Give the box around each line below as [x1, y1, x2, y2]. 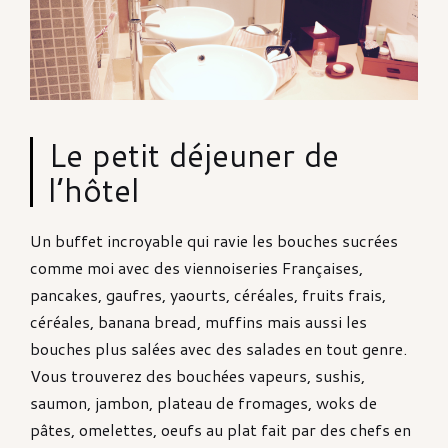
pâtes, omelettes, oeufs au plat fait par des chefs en [30, 417, 411, 441]
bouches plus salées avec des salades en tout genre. [30, 336, 407, 360]
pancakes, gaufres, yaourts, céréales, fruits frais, [30, 282, 386, 306]
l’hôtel [48, 166, 140, 212]
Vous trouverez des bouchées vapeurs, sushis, [30, 363, 365, 387]
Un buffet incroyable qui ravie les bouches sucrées [30, 228, 398, 252]
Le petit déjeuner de [48, 131, 339, 177]
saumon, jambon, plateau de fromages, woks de [30, 390, 377, 414]
